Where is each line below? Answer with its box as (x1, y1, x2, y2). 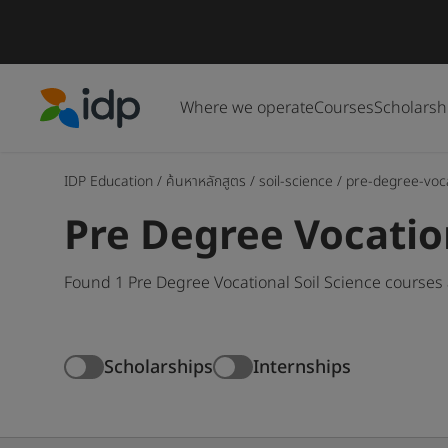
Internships (253, 353, 351, 381)
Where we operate (180, 96, 314, 120)
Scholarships (104, 353, 213, 381)
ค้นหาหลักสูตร (166, 171, 246, 192)
